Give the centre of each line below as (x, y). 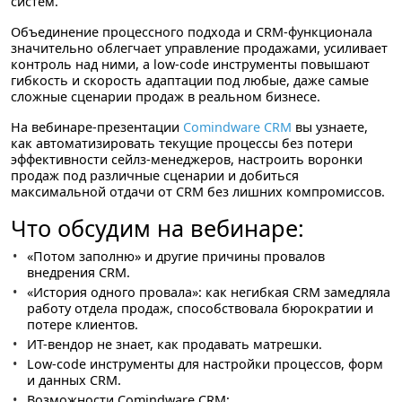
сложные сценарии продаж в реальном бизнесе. (166, 96)
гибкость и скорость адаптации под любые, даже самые (190, 80)
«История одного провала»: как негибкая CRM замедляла (208, 292)
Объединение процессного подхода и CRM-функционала (192, 32)
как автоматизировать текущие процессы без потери (182, 143)
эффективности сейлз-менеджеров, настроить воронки (187, 159)
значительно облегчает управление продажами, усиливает (199, 48)
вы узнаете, (330, 127)
